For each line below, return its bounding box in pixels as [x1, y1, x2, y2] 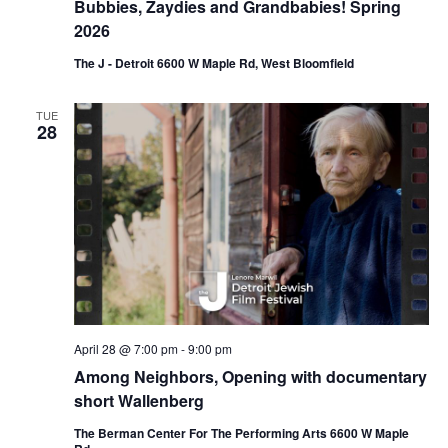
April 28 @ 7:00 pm [73, 340, 178, 357]
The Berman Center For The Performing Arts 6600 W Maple [73, 424, 409, 442]
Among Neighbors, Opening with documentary [73, 365, 427, 388]
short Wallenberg [73, 389, 204, 412]
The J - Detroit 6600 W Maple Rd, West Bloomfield [73, 54, 354, 73]
